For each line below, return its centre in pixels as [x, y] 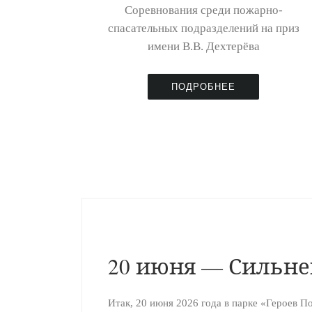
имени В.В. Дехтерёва [203, 47]
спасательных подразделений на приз [203, 29]
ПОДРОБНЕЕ [203, 86]
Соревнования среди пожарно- [203, 10]
